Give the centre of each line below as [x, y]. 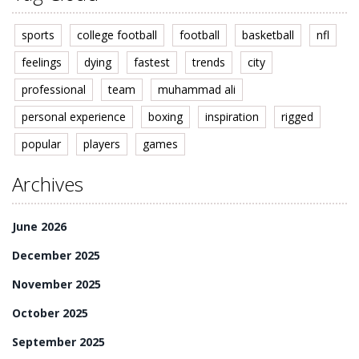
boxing [165, 117]
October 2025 [50, 313]
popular [41, 144]
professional [54, 90]
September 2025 [58, 342]
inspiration [232, 117]
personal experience [74, 117]
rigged [297, 117]
